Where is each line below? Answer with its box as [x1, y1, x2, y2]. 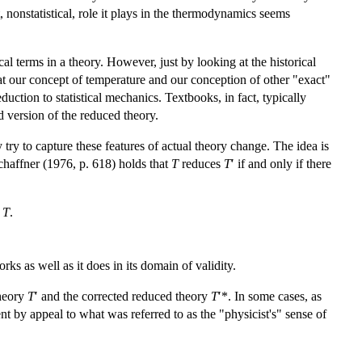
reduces [179, 156, 224, 170]
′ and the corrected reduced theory [35, 288, 211, 303]
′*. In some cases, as [218, 288, 322, 303]
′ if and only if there [231, 156, 331, 170]
